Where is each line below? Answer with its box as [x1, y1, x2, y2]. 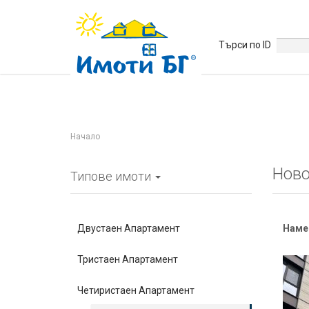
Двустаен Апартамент [77, 223, 180, 234]
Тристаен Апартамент [77, 254, 178, 265]
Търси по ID [219, 39, 271, 50]
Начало [70, 132, 100, 141]
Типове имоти [70, 169, 154, 183]
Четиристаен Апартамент [77, 285, 195, 296]
